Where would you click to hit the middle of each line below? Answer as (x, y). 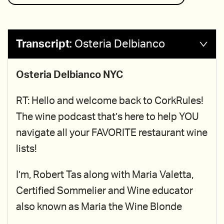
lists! (26, 149)
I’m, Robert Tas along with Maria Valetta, (105, 175)
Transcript (43, 44)
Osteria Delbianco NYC (69, 75)
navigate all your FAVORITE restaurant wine (112, 133)
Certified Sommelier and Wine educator (104, 191)
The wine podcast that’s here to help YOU (107, 117)
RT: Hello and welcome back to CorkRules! (110, 101)
